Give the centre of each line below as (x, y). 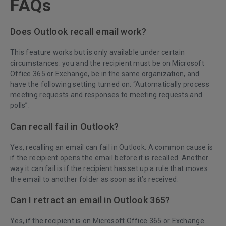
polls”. (21, 106)
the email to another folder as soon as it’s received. (95, 179)
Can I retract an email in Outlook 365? (90, 200)
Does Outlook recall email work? (78, 32)
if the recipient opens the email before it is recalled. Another (109, 158)
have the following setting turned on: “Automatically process (110, 84)
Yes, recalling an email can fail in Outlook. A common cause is (112, 148)
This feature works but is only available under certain (98, 53)
